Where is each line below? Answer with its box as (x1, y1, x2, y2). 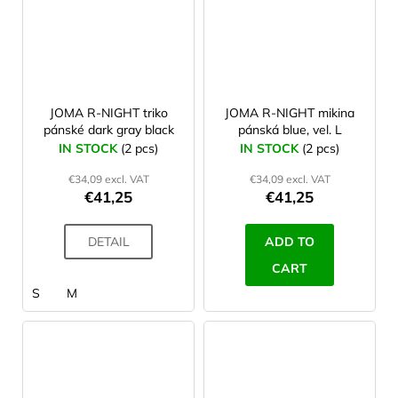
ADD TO (265, 234, 314, 251)
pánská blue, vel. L (237, 122, 342, 139)
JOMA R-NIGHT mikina (225, 105, 354, 122)
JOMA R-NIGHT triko (49, 105, 168, 122)
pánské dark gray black (43, 122, 174, 139)
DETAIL (87, 234, 130, 251)
